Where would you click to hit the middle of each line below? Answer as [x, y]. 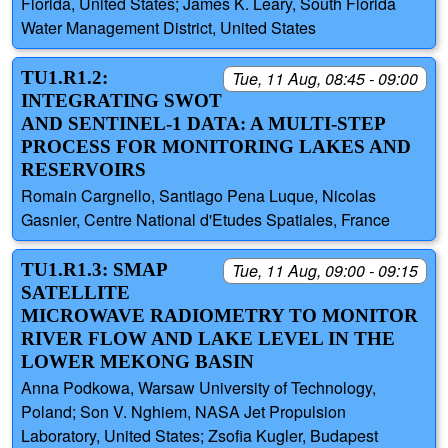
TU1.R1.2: [64, 78]
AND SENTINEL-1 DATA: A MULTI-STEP [203, 124]
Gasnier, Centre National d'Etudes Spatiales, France [205, 220]
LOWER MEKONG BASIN [137, 362]
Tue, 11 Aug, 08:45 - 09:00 [325, 79]
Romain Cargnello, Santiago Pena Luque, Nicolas [198, 196]
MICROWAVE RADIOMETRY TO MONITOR [219, 316]
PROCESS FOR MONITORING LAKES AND [216, 147]
